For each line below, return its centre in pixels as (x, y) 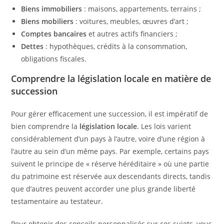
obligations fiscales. (54, 58)
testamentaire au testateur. (57, 201)
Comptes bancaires (54, 33)
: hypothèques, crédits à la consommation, (115, 46)
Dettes (32, 46)
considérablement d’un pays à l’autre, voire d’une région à (108, 138)
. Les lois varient (164, 126)
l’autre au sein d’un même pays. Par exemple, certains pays (110, 151)
